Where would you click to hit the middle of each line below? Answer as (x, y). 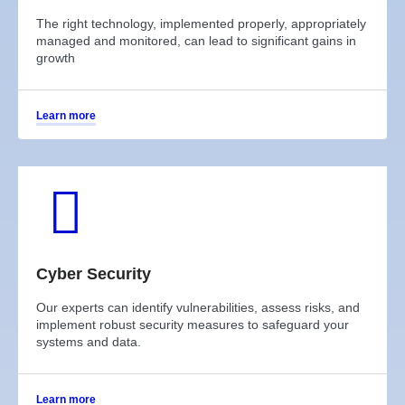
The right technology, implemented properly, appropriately (201, 23)
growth (56, 57)
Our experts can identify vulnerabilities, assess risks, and (198, 307)
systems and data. (89, 341)
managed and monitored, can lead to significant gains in (196, 40)
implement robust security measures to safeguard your (193, 324)
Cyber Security (94, 273)
